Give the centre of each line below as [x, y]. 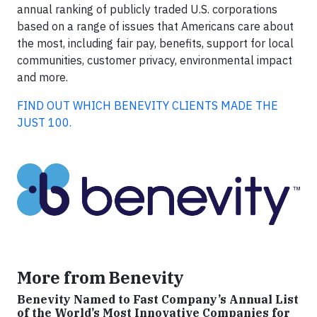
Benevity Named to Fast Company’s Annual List [158, 300]
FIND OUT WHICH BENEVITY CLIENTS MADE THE [148, 105]
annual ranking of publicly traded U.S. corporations [147, 9]
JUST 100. [44, 122]
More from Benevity [100, 278]
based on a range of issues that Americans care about [155, 26]
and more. [42, 77]
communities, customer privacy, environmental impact [155, 60]
